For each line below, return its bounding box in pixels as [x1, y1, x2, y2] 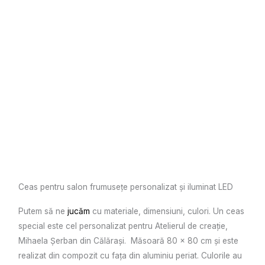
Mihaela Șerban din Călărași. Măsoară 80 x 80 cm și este [18, 236, 239, 246]
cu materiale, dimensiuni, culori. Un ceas [90, 206, 245, 216]
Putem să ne [18, 206, 68, 216]
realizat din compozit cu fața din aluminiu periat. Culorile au [18, 251, 243, 261]
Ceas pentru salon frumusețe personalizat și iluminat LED [18, 182, 234, 192]
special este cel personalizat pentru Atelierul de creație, [18, 221, 228, 231]
